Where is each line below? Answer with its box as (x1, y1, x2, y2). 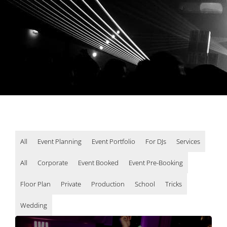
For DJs (145, 137, 166, 146)
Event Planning (37, 137, 82, 146)
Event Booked (78, 158, 119, 167)
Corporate (37, 158, 68, 167)
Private (61, 179, 81, 188)
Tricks (165, 179, 182, 188)
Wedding (20, 201, 47, 210)
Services (176, 137, 200, 146)
